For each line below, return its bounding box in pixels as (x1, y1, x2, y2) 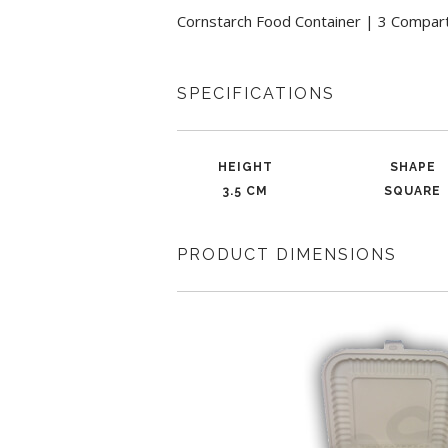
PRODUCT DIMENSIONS (177, 245, 397, 264)
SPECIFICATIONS (177, 84, 335, 103)
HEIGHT (218, 160, 274, 174)
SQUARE (384, 184, 442, 198)
